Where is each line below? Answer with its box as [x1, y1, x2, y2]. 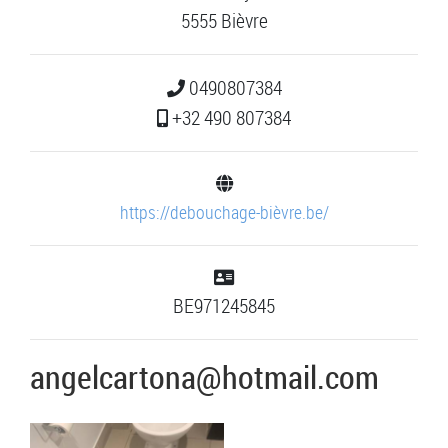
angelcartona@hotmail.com [30, 355, 379, 399]
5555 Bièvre [180, 7, 268, 35]
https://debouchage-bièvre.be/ [119, 200, 329, 225]
